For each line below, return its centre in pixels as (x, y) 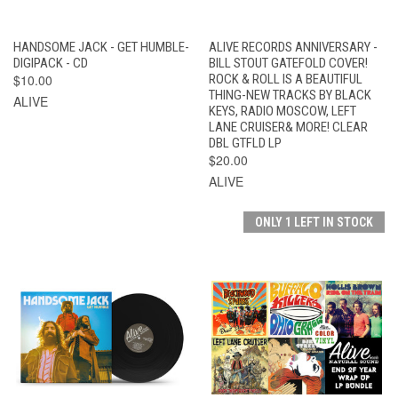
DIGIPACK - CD (51, 63)
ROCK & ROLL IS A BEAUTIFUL (285, 79)
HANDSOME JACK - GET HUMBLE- (101, 47)
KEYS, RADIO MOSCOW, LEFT (282, 111)
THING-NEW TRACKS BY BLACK (290, 95)
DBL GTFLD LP (245, 143)
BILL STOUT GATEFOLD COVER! (288, 63)
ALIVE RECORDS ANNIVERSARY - (293, 47)
